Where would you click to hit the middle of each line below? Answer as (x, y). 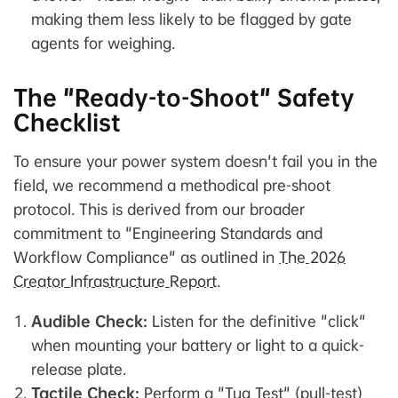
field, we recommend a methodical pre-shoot (172, 185)
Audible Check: (89, 321)
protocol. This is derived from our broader (159, 209)
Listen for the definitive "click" (257, 321)
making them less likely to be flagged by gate (191, 19)
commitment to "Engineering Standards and (168, 233)
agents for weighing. (103, 43)
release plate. (79, 369)
